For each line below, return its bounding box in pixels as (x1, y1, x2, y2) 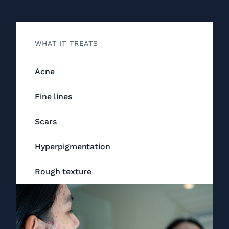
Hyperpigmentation (35, 142, 110, 151)
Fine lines (35, 91, 72, 101)
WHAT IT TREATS (35, 39, 98, 48)
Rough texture (35, 167, 92, 176)
